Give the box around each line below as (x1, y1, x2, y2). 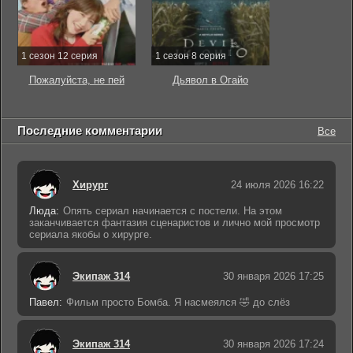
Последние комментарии (17, 124, 162, 137)
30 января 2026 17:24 (223, 337, 324, 350)
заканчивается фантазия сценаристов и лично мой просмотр (29, 217, 320, 229)
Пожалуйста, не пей (28, 74, 124, 86)
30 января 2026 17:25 (223, 269, 324, 282)
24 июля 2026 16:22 (231, 178, 324, 191)
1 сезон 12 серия (21, 50, 98, 61)
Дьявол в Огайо (173, 74, 248, 86)
